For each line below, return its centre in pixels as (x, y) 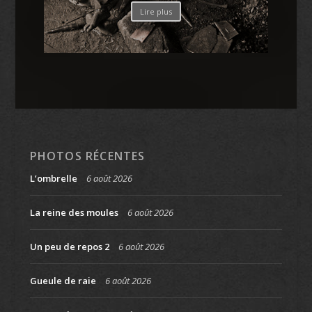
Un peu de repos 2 (69, 246)
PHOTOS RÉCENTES (87, 156)
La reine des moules (74, 212)
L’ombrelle (53, 178)
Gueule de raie (63, 280)
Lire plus (156, 11)
